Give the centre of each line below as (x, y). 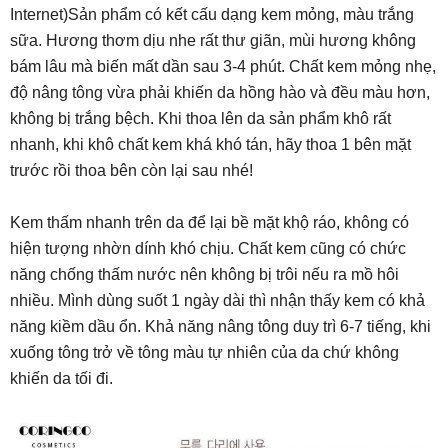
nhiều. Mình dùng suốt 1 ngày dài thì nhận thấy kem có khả (217, 301)
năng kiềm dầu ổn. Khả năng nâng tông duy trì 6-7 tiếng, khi (220, 327)
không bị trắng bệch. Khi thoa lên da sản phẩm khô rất (200, 119)
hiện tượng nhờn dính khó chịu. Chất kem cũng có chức (208, 249)
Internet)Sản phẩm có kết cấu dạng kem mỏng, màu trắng (212, 15)
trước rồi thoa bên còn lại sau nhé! (131, 171)
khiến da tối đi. (61, 379)
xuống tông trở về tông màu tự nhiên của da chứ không (204, 353)
